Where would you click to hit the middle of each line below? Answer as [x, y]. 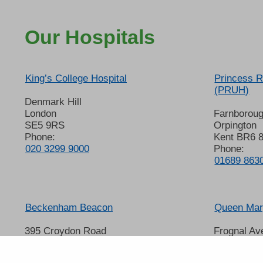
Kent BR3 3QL [56, 255]
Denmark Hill [53, 102]
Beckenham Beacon [69, 208]
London [41, 114]
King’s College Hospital [76, 79]
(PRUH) [232, 90]
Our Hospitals [90, 37]
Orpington [235, 126]
